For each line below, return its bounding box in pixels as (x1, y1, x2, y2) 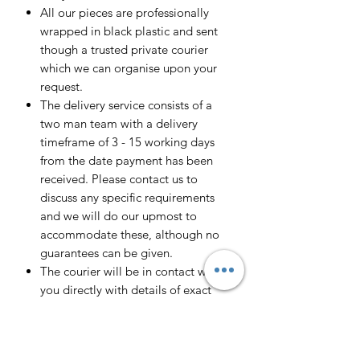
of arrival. (40, 319, 90, 335)
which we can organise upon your (40, 60, 217, 76)
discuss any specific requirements (40, 190, 215, 206)
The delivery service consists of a (40, 97, 212, 113)
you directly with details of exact (40, 282, 211, 298)
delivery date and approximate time (40, 301, 231, 317)
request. (40, 79, 83, 95)
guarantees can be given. (40, 245, 173, 261)
